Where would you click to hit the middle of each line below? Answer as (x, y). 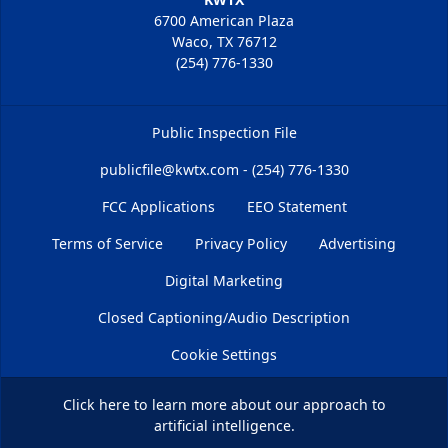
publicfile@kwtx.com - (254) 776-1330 (224, 169)
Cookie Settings (224, 354)
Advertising (357, 243)
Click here (96, 404)
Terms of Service (107, 243)
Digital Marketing (224, 280)
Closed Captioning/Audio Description (224, 317)
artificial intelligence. (224, 425)
